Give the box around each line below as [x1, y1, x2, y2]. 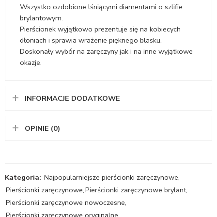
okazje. [20, 57, 42, 67]
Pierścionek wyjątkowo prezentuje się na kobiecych [20, 24, 181, 34]
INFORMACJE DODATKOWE [25, 93, 120, 103]
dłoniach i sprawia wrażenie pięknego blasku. [20, 35, 162, 45]
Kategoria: [5, 172, 41, 182]
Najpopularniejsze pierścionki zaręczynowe [44, 172, 178, 182]
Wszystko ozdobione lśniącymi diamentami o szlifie [20, 1, 183, 12]
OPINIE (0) [25, 123, 60, 133]
